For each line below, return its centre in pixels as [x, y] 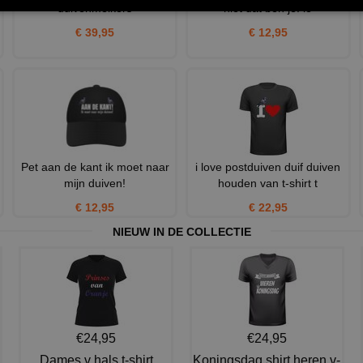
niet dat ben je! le [268, 9]
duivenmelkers [95, 9]
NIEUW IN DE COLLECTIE [181, 232]
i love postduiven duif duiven [268, 167]
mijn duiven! [95, 184]
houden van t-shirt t [268, 184]
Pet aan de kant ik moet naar [95, 167]
